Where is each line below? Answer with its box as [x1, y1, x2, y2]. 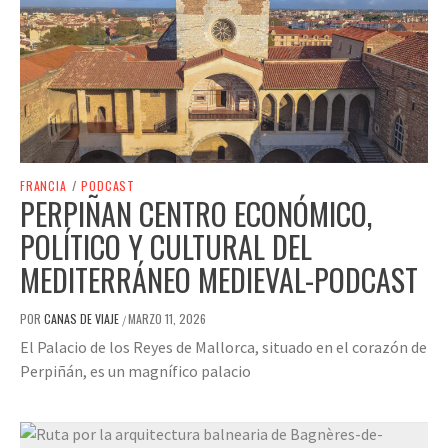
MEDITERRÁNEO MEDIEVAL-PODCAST [20, 256, 418, 302]
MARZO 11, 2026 [128, 309, 206, 327]
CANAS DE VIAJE [44, 309, 122, 327]
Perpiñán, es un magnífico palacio [20, 360, 251, 381]
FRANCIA [20, 176, 67, 194]
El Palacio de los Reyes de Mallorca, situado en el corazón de [20, 336, 427, 357]
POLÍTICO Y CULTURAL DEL [20, 223, 312, 269]
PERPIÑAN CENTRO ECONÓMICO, [20, 190, 372, 236]
